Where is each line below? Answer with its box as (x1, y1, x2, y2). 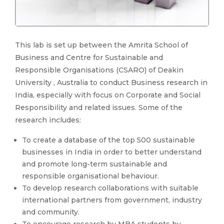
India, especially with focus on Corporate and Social (15, 90, 200, 99)
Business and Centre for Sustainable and (15, 52, 163, 62)
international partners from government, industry (22, 195, 202, 204)
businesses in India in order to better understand (22, 147, 201, 156)
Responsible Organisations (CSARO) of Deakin (15, 65, 183, 74)
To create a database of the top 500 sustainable (22, 135, 195, 144)
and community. (22, 207, 79, 216)
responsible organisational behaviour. (22, 171, 159, 180)
